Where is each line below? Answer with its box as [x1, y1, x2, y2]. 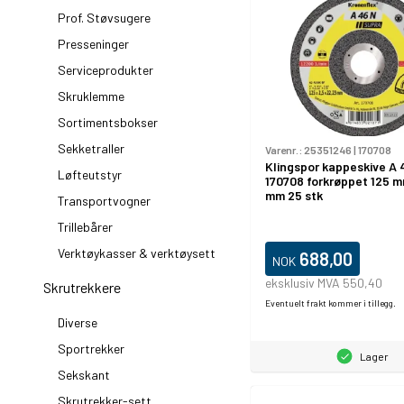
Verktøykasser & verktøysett [58, 245, 216, 261]
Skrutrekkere [43, 279, 121, 296]
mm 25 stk [265, 187, 323, 203]
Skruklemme [58, 88, 124, 104]
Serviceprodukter [58, 62, 153, 78]
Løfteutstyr [58, 167, 122, 182]
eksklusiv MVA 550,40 [265, 275, 382, 291]
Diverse [58, 315, 97, 330]
